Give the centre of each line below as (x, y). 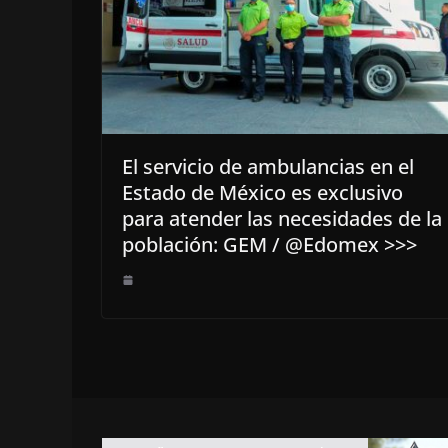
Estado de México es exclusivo (262, 193)
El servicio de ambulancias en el (268, 167)
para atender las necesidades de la (282, 219)
